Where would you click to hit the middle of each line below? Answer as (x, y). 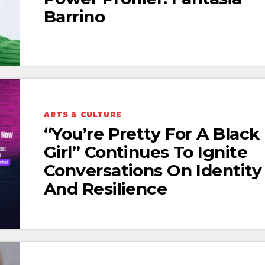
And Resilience (106, 188)
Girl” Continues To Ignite (146, 152)
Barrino (75, 17)
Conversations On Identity (153, 170)
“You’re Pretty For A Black (152, 133)
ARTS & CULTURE (83, 114)
